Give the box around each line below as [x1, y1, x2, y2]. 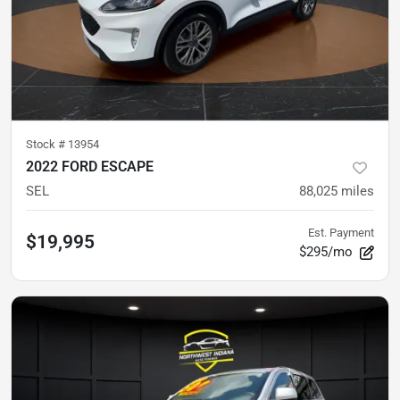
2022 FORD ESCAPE [26, 158, 154, 176]
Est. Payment [308, 226, 374, 240]
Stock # [26, 137, 68, 152]
